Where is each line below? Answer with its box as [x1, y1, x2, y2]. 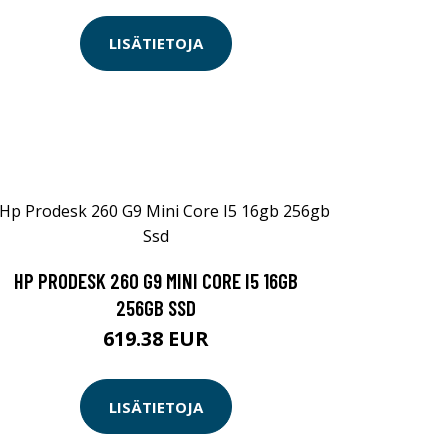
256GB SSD [116, 295, 196, 321]
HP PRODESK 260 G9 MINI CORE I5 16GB [14, 268, 298, 294]
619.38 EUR [103, 325, 209, 353]
